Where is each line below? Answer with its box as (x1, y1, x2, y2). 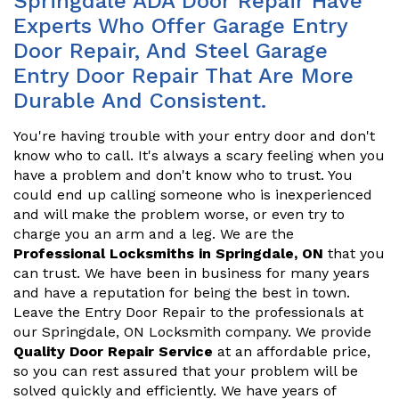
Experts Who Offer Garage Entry (13, 13, 347, 38)
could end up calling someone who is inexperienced (13, 186, 372, 203)
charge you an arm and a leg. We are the (13, 225, 294, 242)
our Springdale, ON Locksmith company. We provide (13, 323, 371, 340)
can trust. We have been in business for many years (13, 265, 370, 281)
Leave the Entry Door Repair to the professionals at (13, 304, 363, 321)
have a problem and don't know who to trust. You (13, 167, 353, 183)
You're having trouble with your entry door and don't (13, 127, 375, 144)
